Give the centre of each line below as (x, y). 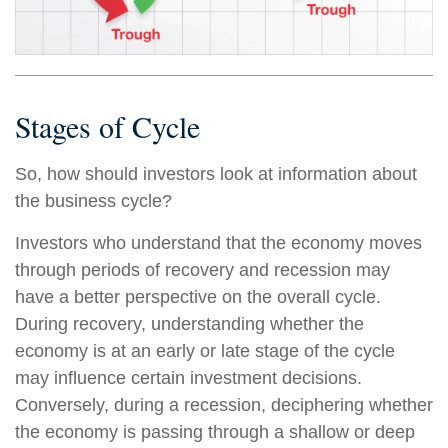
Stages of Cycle (107, 126)
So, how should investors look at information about (216, 174)
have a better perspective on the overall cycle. (198, 297)
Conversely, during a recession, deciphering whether (224, 405)
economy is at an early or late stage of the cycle (205, 351)
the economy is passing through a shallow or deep (215, 432)
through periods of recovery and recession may (202, 270)
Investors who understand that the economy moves (218, 243)
